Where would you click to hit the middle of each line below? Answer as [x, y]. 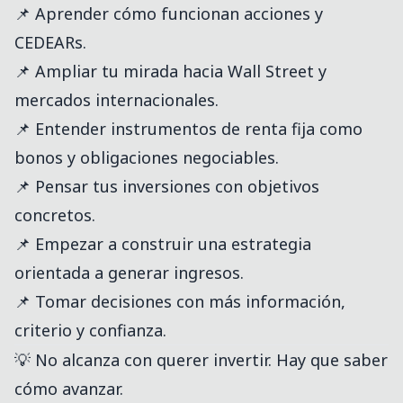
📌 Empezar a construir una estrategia [163, 244]
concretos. [55, 215]
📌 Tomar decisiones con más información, [180, 302]
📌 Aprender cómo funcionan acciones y [169, 14]
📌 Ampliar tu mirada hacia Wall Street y [170, 72]
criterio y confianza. [90, 331]
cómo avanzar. [69, 389]
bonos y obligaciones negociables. [147, 158]
